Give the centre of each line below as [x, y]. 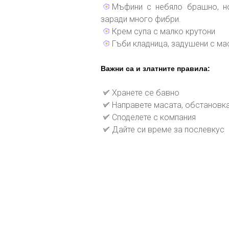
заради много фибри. [141, 19]
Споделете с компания [154, 117]
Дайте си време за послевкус [168, 130]
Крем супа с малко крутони [164, 31]
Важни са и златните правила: [155, 68]
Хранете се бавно [146, 93]
